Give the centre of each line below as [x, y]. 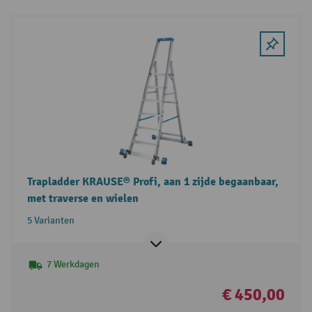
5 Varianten [50, 220]
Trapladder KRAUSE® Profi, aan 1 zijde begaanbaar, [153, 181]
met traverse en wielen [83, 198]
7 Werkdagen [73, 264]
